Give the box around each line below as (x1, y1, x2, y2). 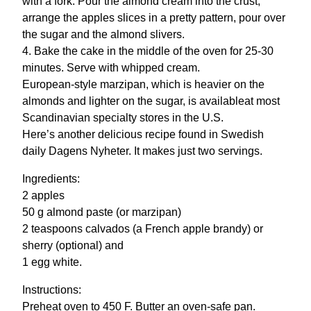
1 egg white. (22, 256, 82, 269)
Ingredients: (22, 173, 80, 185)
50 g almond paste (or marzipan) (22, 206, 181, 219)
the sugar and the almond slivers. (22, 28, 185, 41)
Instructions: (22, 284, 81, 296)
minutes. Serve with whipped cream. (22, 62, 200, 74)
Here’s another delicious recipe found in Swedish (22, 128, 264, 141)
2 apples (22, 190, 65, 202)
